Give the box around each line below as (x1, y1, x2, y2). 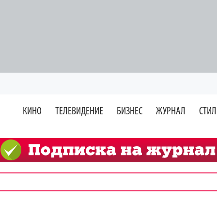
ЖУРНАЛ (156, 106, 186, 117)
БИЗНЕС (117, 106, 142, 117)
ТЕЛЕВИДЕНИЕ (55, 106, 103, 117)
